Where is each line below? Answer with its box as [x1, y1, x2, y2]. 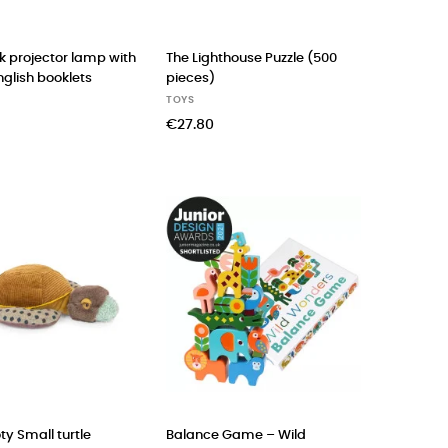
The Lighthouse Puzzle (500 [166, 51, 337, 65]
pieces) [166, 71, 215, 85]
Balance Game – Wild [166, 428, 306, 442]
